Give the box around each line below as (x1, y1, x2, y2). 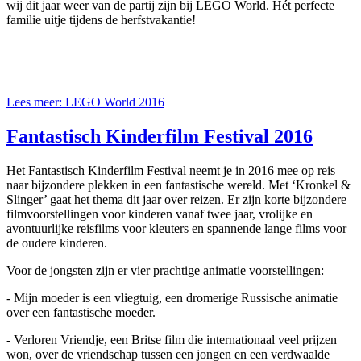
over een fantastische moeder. (6, 305, 156, 320)
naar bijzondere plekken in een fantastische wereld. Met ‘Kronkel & (6, 178, 351, 193)
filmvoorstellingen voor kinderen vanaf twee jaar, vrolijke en (6, 207, 313, 222)
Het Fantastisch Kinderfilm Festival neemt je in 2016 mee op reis (6, 164, 335, 178)
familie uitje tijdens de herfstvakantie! (6, 13, 196, 27)
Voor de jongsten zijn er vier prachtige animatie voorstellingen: (6, 263, 324, 278)
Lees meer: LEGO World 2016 (6, 95, 164, 110)
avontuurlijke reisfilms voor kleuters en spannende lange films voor (6, 222, 346, 236)
